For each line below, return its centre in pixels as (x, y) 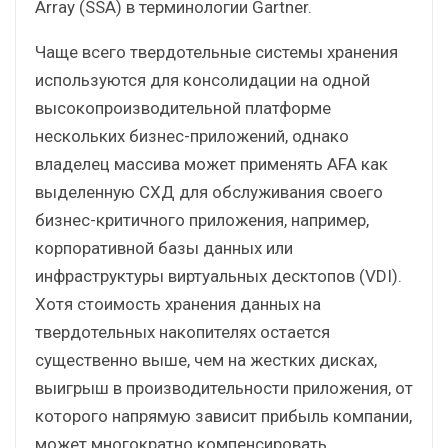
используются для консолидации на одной (202, 79)
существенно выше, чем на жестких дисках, (206, 359)
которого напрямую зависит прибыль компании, (223, 415)
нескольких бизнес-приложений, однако (192, 135)
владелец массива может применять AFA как (211, 163)
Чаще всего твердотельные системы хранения (216, 51)
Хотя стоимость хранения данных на (178, 303)
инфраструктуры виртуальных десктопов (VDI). (218, 275)
